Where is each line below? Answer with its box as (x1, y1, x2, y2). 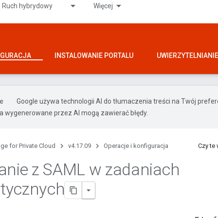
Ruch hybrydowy (2, 2, 53, 10)
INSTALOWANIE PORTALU (54, 52, 133, 59)
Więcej (93, 2, 113, 10)
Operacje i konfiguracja (104, 142, 168, 149)
